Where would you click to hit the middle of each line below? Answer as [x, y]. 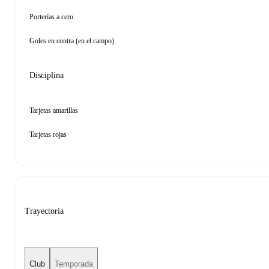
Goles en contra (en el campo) [72, 41]
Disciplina [47, 75]
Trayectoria [44, 211]
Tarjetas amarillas [54, 110]
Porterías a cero [51, 17]
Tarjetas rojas [48, 134]
